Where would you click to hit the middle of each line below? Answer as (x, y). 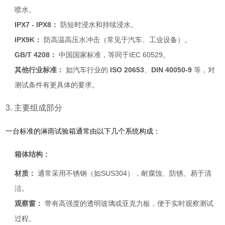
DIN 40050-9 (172, 70)
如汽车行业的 (87, 70)
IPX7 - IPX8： (37, 25)
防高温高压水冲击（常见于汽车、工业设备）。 (117, 40)
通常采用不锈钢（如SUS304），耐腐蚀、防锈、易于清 (124, 173)
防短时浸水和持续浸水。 (98, 25)
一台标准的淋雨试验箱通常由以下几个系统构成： (83, 131)
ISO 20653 (127, 70)
